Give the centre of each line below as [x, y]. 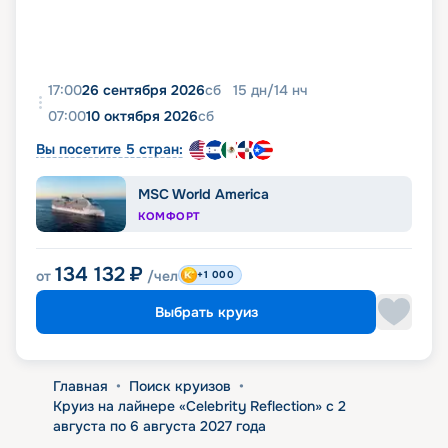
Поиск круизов [179, 385]
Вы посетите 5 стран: [109, 148]
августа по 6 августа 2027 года [159, 425]
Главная [80, 385]
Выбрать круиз [206, 311]
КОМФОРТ [169, 215]
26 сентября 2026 [143, 89]
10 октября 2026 [142, 115]
